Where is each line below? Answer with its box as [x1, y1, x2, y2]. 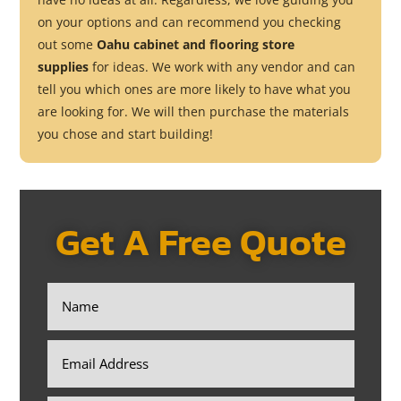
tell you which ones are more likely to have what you [38, 81, 352, 98]
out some [38, 36, 98, 53]
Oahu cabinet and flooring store [97, 36, 295, 53]
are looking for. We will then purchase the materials [38, 103, 350, 120]
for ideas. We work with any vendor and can [92, 58, 356, 75]
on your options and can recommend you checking [38, 13, 342, 30]
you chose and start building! [38, 125, 214, 142]
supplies [38, 58, 93, 75]
